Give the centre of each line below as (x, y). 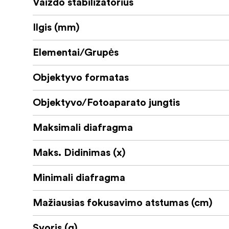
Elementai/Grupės (76, 53)
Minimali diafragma (79, 178)
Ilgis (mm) (56, 28)
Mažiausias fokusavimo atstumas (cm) (123, 203)
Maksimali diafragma (83, 128)
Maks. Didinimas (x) (79, 153)
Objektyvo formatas (81, 78)
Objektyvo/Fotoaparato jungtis (106, 103)
